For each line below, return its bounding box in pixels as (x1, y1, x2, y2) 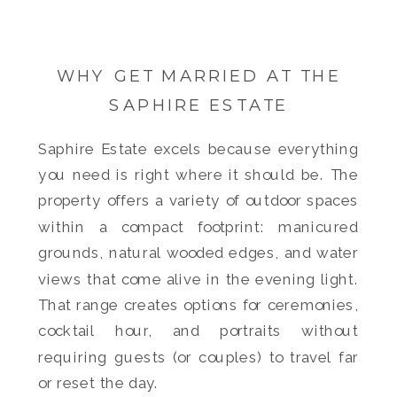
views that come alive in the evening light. (38, 270, 359, 288)
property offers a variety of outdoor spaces (38, 191, 359, 210)
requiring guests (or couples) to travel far (38, 348, 359, 366)
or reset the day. (38, 374, 160, 393)
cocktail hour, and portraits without (38, 322, 359, 340)
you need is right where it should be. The (38, 166, 359, 184)
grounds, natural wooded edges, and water (38, 244, 359, 262)
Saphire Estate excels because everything (38, 140, 359, 158)
